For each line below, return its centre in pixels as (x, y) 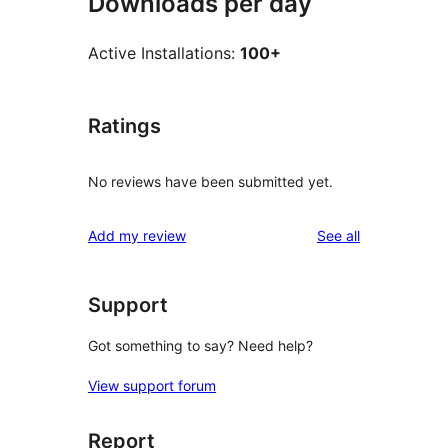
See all (338, 235)
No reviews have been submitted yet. (210, 181)
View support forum (152, 386)
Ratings (124, 126)
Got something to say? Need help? (200, 346)
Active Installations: (164, 53)
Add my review (137, 235)
